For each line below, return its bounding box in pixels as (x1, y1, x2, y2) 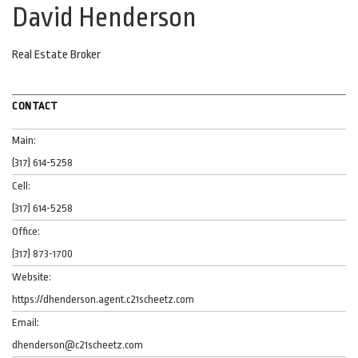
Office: (12, 225, 40, 237)
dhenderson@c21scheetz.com (12, 338, 143, 351)
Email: (12, 316, 39, 328)
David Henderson (12, 2, 197, 33)
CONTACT (12, 99, 58, 112)
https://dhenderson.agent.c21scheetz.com (12, 292, 194, 305)
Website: (12, 270, 51, 283)
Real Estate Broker (12, 47, 101, 62)
